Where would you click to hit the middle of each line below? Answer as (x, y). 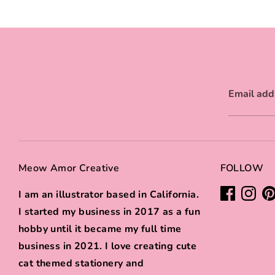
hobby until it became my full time (100, 229)
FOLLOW (242, 168)
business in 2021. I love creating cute (108, 246)
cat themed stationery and (81, 263)
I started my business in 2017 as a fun (110, 211)
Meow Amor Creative (69, 168)
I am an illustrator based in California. (109, 194)
